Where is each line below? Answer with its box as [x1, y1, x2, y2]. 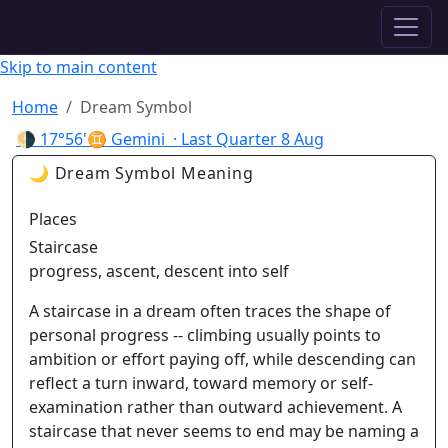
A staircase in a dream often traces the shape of [29, 300, 391, 322]
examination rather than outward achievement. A [29, 396, 402, 418]
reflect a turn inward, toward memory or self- [29, 372, 373, 394]
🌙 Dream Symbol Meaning [29, 162, 254, 184]
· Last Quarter [169, 128, 277, 150]
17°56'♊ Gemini [40, 128, 165, 150]
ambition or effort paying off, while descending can [29, 348, 416, 370]
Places [29, 208, 77, 230]
